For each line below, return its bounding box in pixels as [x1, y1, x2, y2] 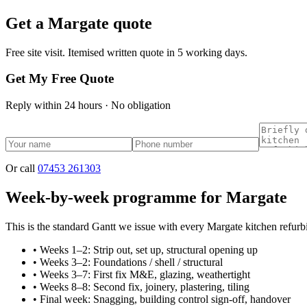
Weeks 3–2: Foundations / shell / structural [40, 256, 223, 268]
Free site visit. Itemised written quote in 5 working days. [5, 46, 247, 58]
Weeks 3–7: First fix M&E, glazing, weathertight [40, 268, 250, 280]
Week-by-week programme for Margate [5, 188, 287, 207]
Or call [5, 162, 38, 175]
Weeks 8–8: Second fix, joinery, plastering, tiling [40, 280, 249, 293]
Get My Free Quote [5, 71, 114, 86]
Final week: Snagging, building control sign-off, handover [40, 293, 291, 305]
